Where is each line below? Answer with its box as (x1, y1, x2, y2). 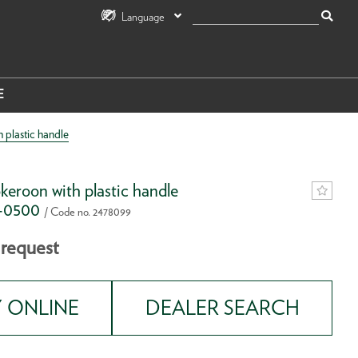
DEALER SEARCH (145, 296, 300, 320)
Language (121, 9, 165, 23)
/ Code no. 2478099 (43, 204, 131, 218)
